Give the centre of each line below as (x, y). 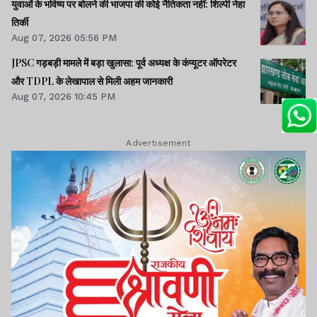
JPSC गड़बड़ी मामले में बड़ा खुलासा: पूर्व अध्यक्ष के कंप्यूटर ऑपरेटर (124, 62)
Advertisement (158, 143)
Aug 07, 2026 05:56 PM (64, 37)
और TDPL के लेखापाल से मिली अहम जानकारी (92, 81)
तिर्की (20, 22)
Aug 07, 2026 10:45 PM (63, 96)
